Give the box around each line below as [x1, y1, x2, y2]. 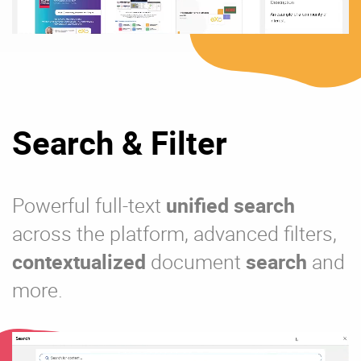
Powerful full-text [12, 192, 166, 219]
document [146, 248, 246, 276]
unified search [166, 192, 295, 219]
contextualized [12, 248, 146, 276]
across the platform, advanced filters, [12, 220, 337, 247]
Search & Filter [12, 121, 227, 165]
